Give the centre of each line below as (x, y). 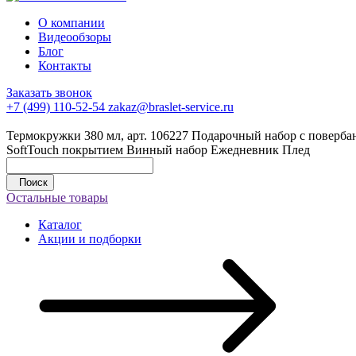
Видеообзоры (75, 37)
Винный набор (167, 150)
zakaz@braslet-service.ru (171, 107)
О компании (72, 23)
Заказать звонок (49, 93)
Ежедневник (245, 150)
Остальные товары (57, 197)
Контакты (65, 66)
